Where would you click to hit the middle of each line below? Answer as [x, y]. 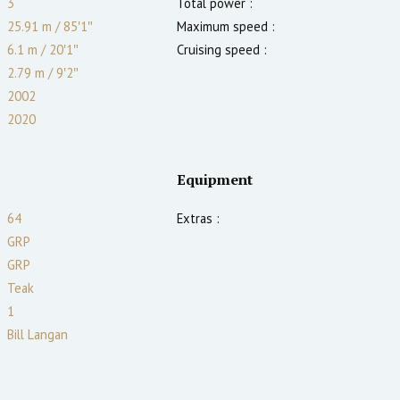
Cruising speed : [222, 49]
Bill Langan [37, 334]
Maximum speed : [226, 26]
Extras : [198, 218]
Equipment [215, 179]
